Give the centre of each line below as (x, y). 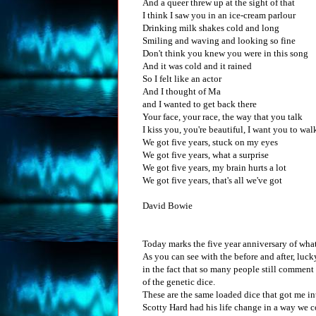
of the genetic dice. (179, 281)
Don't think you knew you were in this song (225, 53)
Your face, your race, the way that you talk (223, 116)
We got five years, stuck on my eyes (210, 142)
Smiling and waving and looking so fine (219, 40)
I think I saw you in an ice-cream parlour (219, 15)
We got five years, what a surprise (206, 154)
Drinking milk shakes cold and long (211, 28)
